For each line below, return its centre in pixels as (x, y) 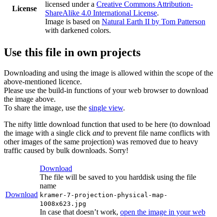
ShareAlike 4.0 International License (101, 13)
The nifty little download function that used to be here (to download (107, 124)
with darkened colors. (78, 30)
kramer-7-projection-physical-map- (104, 195)
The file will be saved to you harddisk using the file (118, 177)
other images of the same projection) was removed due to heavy (101, 141)
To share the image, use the (46, 108)
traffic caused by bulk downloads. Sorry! (66, 150)
